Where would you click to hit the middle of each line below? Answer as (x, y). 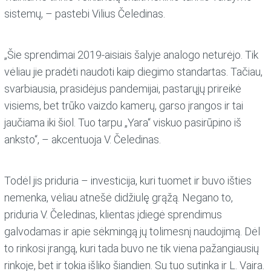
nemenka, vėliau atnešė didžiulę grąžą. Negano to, (119, 198)
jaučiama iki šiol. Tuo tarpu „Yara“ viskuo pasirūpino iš (123, 123)
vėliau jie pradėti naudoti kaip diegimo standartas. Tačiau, (134, 72)
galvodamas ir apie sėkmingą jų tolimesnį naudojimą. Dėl (132, 232)
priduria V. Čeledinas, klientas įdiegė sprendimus (113, 215)
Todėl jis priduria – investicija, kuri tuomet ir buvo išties (128, 181)
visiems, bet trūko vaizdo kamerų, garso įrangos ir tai (124, 106)
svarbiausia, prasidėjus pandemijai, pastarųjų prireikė (123, 89)
